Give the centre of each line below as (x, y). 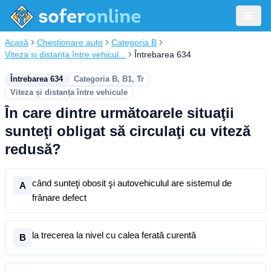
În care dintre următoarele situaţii (119, 113)
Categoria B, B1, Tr (109, 79)
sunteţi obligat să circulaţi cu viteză (128, 131)
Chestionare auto (70, 42)
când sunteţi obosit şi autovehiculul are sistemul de (132, 183)
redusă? (33, 149)
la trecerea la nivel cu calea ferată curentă (114, 235)
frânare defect (59, 198)
